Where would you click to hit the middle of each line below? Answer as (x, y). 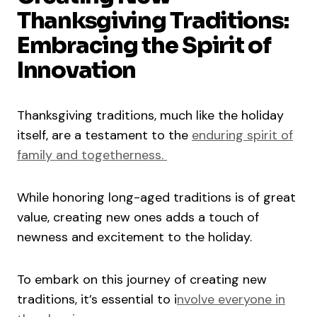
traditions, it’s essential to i (97, 300)
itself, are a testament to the (104, 136)
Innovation (77, 70)
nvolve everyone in (231, 300)
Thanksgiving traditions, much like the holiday (150, 116)
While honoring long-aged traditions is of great (156, 198)
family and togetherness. (92, 155)
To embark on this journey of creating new (142, 280)
